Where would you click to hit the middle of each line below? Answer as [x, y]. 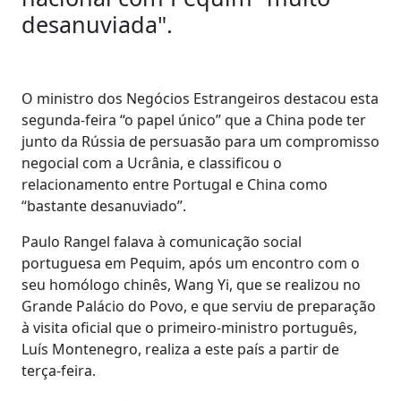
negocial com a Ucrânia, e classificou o [152, 162]
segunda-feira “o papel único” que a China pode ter [194, 119]
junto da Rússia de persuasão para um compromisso [200, 141]
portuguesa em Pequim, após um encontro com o [191, 263]
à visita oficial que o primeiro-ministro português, [189, 327]
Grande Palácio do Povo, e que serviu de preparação [199, 306]
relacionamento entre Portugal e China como [175, 184]
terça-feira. [59, 370]
